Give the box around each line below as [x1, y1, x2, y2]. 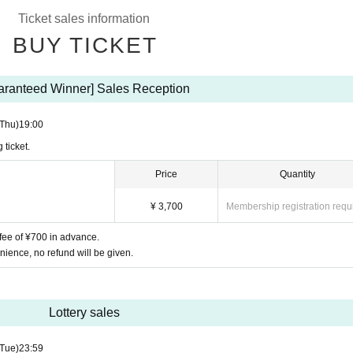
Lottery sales [48, 305, 120, 319]
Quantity [280, 168, 315, 180]
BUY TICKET [12, 32, 158, 58]
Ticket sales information [18, 11, 150, 25]
